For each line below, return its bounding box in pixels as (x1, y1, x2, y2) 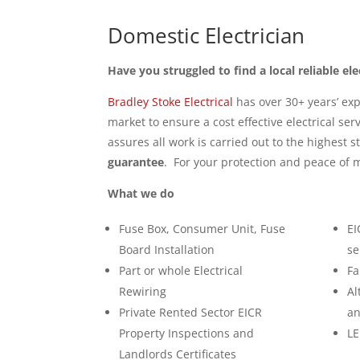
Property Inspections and (119, 325, 255, 341)
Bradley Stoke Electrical (108, 94, 234, 109)
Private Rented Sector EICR (119, 305, 263, 320)
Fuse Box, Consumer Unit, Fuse (119, 221, 286, 236)
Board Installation (119, 242, 215, 257)
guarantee (108, 154, 165, 170)
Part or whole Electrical (119, 263, 243, 278)
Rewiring (119, 284, 167, 299)
